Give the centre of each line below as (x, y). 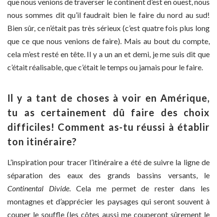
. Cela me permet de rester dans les (139, 188)
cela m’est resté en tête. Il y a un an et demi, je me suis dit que (108, 54)
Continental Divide (38, 188)
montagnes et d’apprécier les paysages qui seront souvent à (108, 201)
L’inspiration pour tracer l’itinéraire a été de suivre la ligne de (108, 162)
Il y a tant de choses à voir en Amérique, (108, 98)
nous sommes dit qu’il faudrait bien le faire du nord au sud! (108, 15)
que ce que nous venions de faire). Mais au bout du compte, (108, 41)
